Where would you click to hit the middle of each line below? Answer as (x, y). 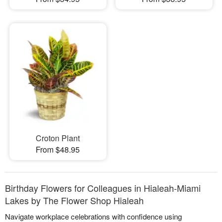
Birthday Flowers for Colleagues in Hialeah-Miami (103, 188)
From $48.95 (58, 149)
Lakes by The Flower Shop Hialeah (74, 200)
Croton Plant (58, 138)
